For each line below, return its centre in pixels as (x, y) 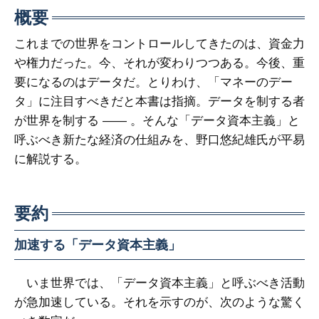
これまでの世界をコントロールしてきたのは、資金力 (159, 44)
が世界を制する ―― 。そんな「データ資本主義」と (157, 121)
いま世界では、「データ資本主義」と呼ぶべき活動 (159, 283)
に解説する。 (51, 159)
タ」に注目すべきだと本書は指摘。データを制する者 (159, 101)
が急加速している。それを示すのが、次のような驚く (159, 302)
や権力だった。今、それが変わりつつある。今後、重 (159, 63)
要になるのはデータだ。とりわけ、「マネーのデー (153, 82)
